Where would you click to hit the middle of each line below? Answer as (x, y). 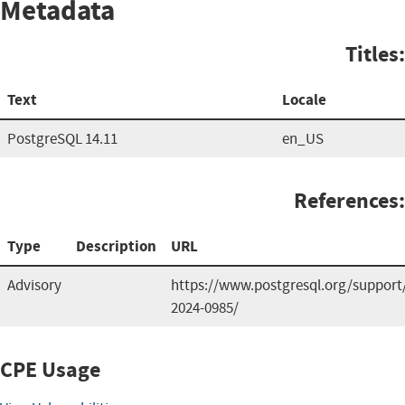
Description (116, 246)
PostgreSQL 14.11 (62, 138)
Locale (304, 99)
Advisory (34, 285)
